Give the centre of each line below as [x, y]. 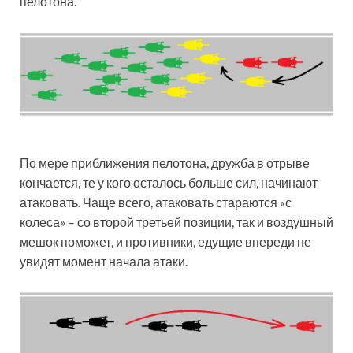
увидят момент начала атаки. [104, 261]
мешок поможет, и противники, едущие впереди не [165, 241]
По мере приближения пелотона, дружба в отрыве [165, 162]
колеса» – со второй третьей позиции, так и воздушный [176, 221]
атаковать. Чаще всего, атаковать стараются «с [156, 202]
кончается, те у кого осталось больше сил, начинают [169, 182]
